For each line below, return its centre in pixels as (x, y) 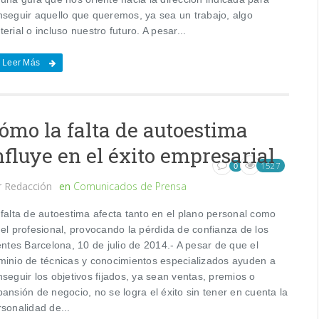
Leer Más (21, 62)
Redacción (28, 186)
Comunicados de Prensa (130, 186)
